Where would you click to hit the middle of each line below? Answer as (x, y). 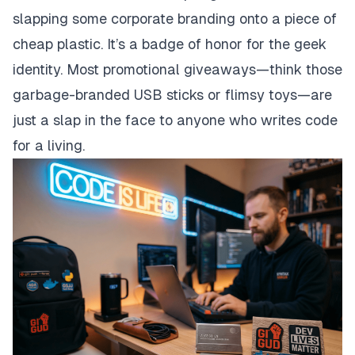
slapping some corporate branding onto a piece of (175, 19)
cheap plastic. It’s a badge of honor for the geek (170, 44)
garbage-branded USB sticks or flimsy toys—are (172, 95)
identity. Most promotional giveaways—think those (177, 69)
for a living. (51, 145)
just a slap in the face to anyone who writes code (175, 120)
